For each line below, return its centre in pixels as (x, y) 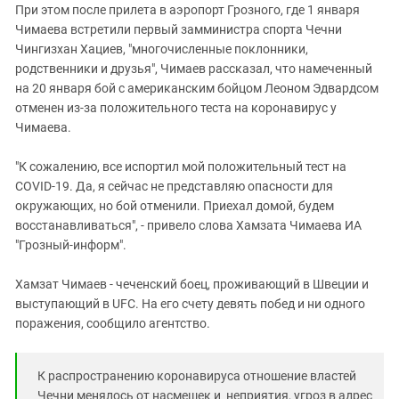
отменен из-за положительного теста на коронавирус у (176, 108)
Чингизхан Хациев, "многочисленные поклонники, (162, 49)
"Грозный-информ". (71, 245)
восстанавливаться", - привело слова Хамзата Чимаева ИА (188, 226)
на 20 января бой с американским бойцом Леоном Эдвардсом (197, 89)
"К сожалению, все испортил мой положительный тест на (181, 167)
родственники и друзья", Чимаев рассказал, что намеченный (194, 69)
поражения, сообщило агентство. (113, 324)
